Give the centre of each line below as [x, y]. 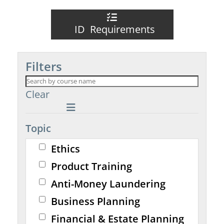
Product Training [92, 166]
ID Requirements [112, 29]
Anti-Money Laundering [108, 184]
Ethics [66, 149]
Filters [44, 66]
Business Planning [96, 201]
